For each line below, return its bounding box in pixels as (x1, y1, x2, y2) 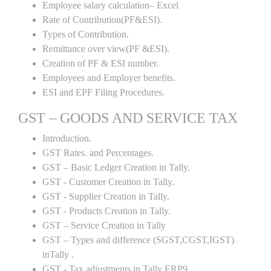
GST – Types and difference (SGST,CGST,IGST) (42, 235, 234, 245)
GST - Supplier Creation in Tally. (42, 191, 169, 201)
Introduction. (42, 133, 91, 143)
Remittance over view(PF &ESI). (42, 44, 169, 54)
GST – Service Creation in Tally (42, 220, 166, 230)
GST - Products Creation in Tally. (42, 206, 171, 216)
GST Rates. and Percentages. (42, 148, 154, 158)
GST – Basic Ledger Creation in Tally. (42, 162, 190, 172)
